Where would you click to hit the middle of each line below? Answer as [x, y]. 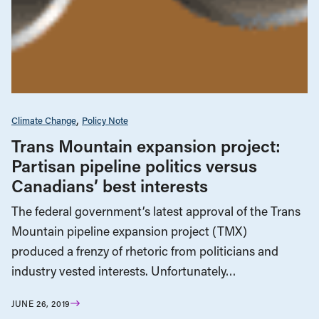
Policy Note [105, 120]
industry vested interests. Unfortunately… [124, 271]
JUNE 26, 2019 [41, 303]
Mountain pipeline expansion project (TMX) [129, 231]
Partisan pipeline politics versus [134, 165]
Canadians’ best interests [110, 185]
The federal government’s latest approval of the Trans [156, 211]
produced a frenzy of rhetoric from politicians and [145, 251]
